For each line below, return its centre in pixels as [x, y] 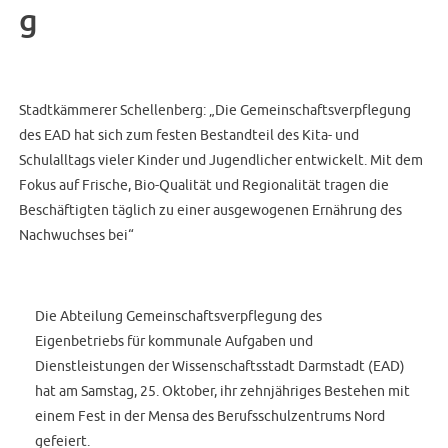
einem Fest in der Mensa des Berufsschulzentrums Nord [210, 415]
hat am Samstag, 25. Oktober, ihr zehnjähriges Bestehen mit [223, 390]
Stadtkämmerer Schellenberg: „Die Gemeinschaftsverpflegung [215, 110]
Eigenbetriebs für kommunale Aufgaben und [174, 340]
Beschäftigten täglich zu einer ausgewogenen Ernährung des [211, 210]
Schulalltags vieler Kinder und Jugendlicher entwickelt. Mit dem [221, 160]
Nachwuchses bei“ [77, 235]
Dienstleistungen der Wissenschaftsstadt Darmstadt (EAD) [220, 365]
